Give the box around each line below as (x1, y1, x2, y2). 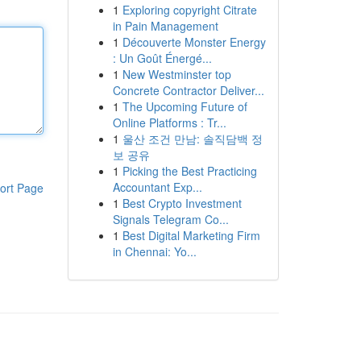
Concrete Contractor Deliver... (112, 82, 264, 98)
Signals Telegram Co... (112, 211, 229, 227)
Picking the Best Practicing (122, 163, 257, 179)
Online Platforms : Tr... (112, 114, 226, 131)
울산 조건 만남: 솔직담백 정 (122, 131, 263, 147)
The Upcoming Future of (122, 98, 247, 114)
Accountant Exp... (112, 179, 202, 195)
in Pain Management (112, 18, 218, 34)
